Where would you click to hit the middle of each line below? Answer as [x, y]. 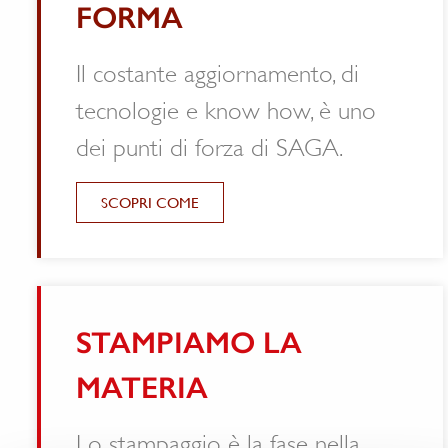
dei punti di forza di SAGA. [192, 147]
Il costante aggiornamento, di [200, 73]
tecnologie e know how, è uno [209, 110]
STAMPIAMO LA [172, 342]
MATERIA [125, 387]
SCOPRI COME [133, 202]
